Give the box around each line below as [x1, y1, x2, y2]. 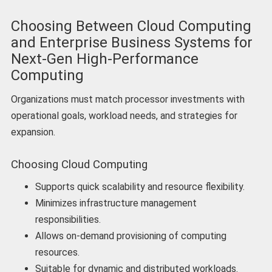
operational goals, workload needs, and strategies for [10, 109, 237, 121]
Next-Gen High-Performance [10, 50, 199, 67]
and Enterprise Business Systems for [10, 33, 253, 51]
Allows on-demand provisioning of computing [35, 230, 226, 242]
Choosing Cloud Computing [10, 157, 148, 171]
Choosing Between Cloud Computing [10, 17, 251, 35]
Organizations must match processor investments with [10, 93, 245, 105]
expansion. [10, 126, 58, 138]
